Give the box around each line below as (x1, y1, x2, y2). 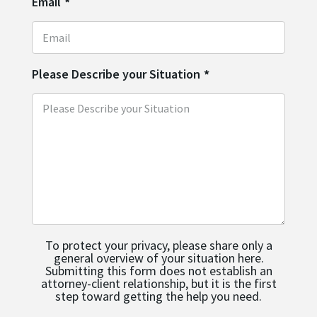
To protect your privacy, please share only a (45, 237, 272, 254)
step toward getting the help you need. (55, 288, 262, 305)
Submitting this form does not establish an (45, 263, 272, 279)
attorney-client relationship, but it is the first (40, 275, 277, 292)
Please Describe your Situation (32, 66, 200, 83)
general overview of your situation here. (53, 250, 264, 267)
